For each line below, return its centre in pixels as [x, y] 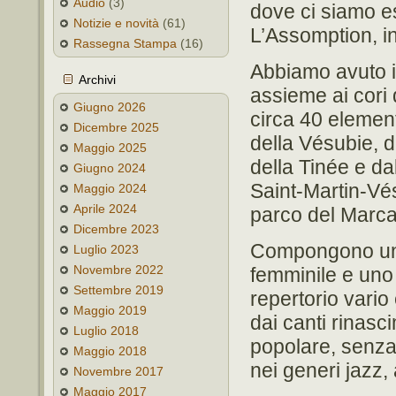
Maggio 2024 [110, 188]
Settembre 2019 [118, 290]
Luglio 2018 [106, 331]
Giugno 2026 [110, 107]
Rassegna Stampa [125, 43]
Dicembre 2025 [116, 127]
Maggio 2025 [110, 148]
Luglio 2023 [106, 249]
